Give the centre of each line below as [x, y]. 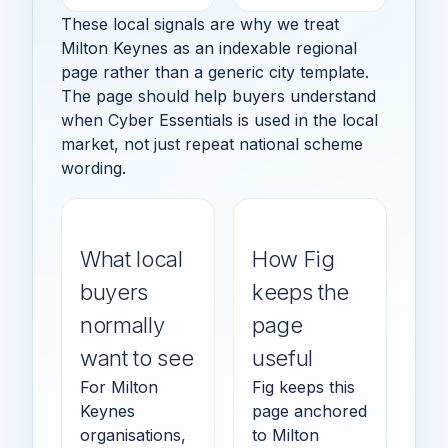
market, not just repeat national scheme [212, 143]
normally [122, 324]
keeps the [301, 291]
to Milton [285, 434]
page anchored [309, 410]
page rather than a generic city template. [215, 71]
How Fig [293, 258]
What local [131, 258]
